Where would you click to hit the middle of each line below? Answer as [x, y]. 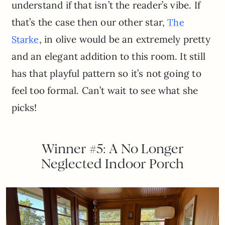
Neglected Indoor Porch [113, 164]
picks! [24, 108]
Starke [25, 40]
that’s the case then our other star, [89, 22]
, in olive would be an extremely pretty [125, 39]
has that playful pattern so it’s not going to [106, 74]
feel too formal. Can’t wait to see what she [105, 91]
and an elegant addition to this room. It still [108, 57]
